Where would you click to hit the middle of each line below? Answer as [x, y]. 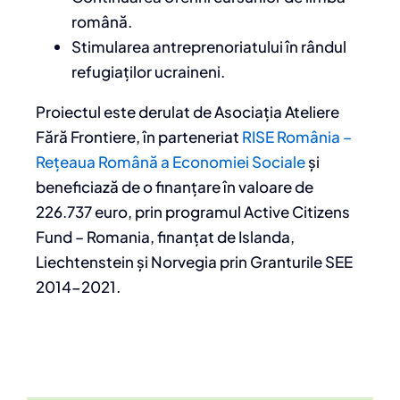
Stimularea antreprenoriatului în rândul [209, 47]
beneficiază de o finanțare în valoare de [175, 187]
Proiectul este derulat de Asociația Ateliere [187, 112]
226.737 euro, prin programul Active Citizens [193, 212]
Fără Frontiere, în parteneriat [139, 137]
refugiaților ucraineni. [148, 72]
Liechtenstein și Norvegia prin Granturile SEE [194, 262]
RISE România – [297, 137]
